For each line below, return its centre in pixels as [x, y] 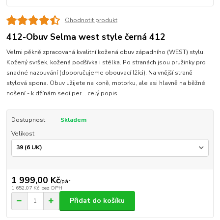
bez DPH [52, 188]
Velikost [23, 133]
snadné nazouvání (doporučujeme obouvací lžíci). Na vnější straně [100, 72]
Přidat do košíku [97, 201]
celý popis [103, 93]
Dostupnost [28, 120]
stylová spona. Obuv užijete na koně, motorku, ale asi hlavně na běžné [106, 83]
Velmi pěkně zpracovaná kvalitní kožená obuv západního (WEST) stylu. [106, 52]
